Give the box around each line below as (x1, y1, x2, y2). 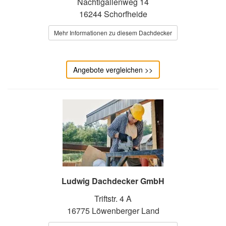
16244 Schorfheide (79, 8, 147, 20)
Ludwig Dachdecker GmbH (62, 175, 164, 187)
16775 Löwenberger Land (67, 204, 159, 216)
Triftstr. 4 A (94, 192, 132, 204)
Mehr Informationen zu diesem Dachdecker (54, 28, 172, 37)
